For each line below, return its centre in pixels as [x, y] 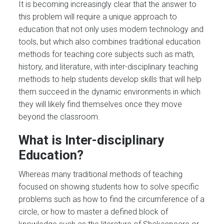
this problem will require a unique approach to [98, 16]
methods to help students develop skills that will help [110, 79]
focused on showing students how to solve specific [109, 186]
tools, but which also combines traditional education [110, 41]
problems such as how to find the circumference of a [112, 199]
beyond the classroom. [59, 116]
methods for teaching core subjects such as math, [107, 54]
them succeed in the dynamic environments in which [110, 91]
